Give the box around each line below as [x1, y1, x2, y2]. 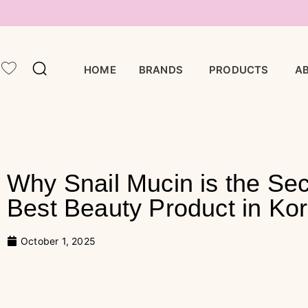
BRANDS [138, 63, 184, 76]
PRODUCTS [209, 63, 269, 76]
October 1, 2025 [21, 234, 96, 247]
